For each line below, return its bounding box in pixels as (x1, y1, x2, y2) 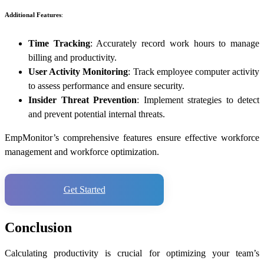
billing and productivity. (28, 52, 117, 62)
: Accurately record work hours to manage (90, 38, 260, 48)
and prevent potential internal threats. (28, 108, 165, 119)
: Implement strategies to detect (137, 94, 259, 105)
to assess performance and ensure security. (28, 80, 184, 91)
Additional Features (5, 11, 61, 18)
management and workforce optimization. (5, 146, 159, 157)
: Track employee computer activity (128, 66, 260, 77)
